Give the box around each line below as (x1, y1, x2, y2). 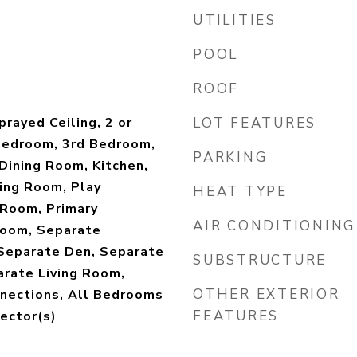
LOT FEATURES (193, 114, 316, 132)
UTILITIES (193, 11, 277, 29)
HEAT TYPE (193, 182, 288, 201)
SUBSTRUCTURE (193, 251, 327, 269)
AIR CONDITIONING (193, 217, 355, 235)
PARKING (193, 148, 268, 167)
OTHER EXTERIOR (193, 285, 340, 304)
